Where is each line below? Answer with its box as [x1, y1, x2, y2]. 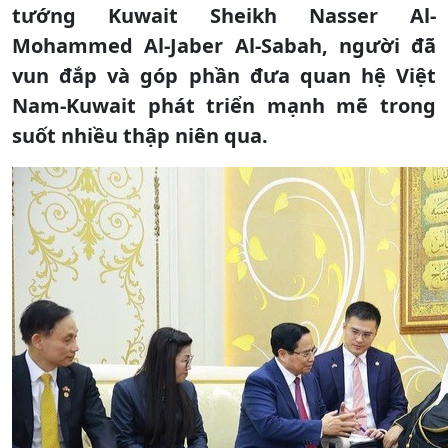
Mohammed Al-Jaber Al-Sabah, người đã [12, 31, 436, 59]
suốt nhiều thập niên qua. [12, 121, 268, 149]
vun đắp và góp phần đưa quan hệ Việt [12, 61, 436, 89]
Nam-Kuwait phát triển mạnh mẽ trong [12, 91, 436, 119]
